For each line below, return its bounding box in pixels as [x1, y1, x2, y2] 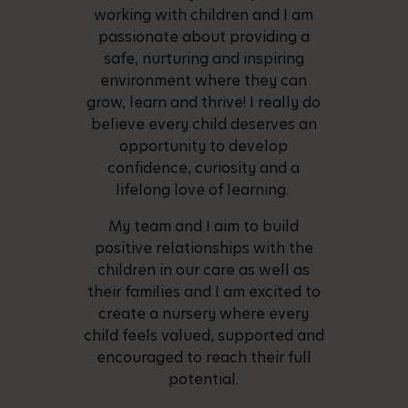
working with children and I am [94, 5, 314, 26]
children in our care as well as [97, 260, 311, 281]
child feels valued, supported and [83, 325, 324, 347]
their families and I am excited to [87, 281, 321, 303]
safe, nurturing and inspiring [103, 48, 304, 70]
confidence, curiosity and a [107, 158, 301, 179]
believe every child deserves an [90, 114, 317, 136]
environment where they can [100, 70, 308, 92]
